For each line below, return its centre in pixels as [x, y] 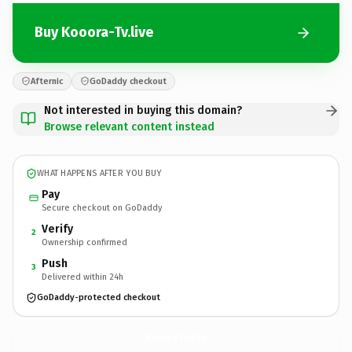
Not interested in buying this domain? [143, 110]
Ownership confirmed [84, 242]
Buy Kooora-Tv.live [94, 32]
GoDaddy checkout [128, 81]
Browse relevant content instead [129, 126]
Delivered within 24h [82, 277]
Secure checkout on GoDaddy [102, 207]
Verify [57, 229]
